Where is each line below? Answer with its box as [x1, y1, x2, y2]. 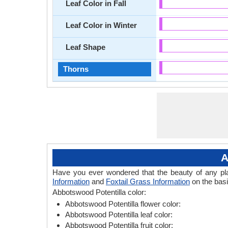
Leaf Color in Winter [66, 21, 137, 30]
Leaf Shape [66, 43, 105, 51]
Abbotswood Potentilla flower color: [65, 199, 181, 208]
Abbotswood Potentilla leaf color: [65, 210, 173, 219]
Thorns [63, 65, 89, 73]
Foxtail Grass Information [106, 177, 190, 186]
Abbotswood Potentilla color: [52, 188, 146, 196]
